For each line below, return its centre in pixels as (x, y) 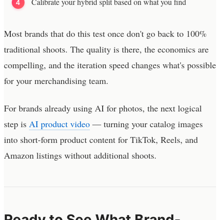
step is (16, 124)
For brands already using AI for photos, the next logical (103, 108)
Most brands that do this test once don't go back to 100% (105, 33)
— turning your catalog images (146, 124)
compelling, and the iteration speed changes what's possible (110, 65)
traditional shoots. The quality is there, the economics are (106, 49)
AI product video (59, 124)
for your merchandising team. (56, 80)
